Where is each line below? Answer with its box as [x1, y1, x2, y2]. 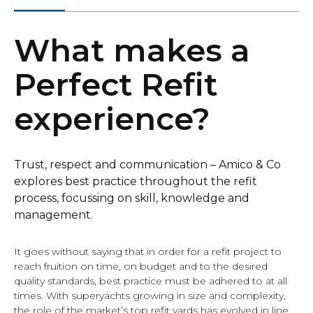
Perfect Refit [14, 65, 218, 103]
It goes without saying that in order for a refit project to [14, 245, 282, 258]
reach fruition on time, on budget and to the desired [14, 260, 268, 272]
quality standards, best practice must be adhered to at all [14, 275, 287, 287]
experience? [14, 99, 210, 138]
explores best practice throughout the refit [14, 175, 257, 188]
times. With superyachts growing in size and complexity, [14, 289, 286, 302]
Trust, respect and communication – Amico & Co [14, 158, 281, 171]
